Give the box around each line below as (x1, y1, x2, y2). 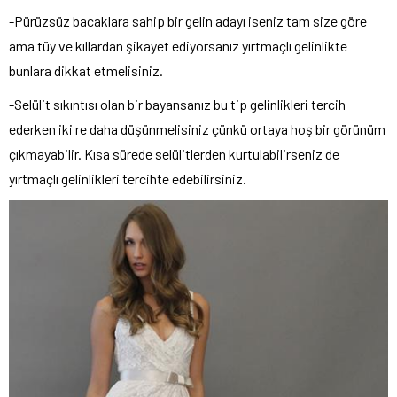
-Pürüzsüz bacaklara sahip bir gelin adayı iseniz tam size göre (9, 12, 367, 29)
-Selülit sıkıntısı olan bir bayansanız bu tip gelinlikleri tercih (9, 95, 346, 113)
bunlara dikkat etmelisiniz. (9, 61, 163, 79)
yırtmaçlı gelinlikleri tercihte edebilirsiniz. (9, 169, 246, 187)
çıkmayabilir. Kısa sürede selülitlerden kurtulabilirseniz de (9, 144, 339, 162)
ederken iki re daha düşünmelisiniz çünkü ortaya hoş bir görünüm (9, 120, 385, 137)
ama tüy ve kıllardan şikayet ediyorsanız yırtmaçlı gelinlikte (9, 36, 347, 54)
